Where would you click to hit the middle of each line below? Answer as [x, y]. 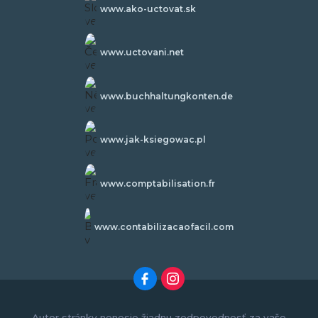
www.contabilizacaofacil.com [164, 227]
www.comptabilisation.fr [157, 183]
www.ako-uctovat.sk [148, 9]
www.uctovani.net [142, 53]
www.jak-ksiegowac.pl [153, 140]
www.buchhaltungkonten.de [166, 96]
